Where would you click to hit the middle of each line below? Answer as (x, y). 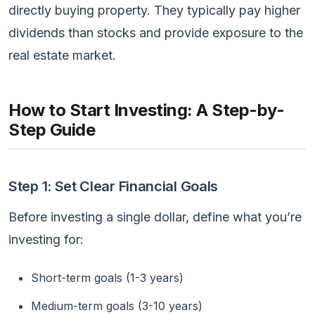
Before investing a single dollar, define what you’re (155, 217)
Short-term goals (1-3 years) (107, 277)
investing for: (46, 239)
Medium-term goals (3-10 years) (117, 306)
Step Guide (52, 129)
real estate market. (62, 55)
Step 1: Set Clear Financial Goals (114, 186)
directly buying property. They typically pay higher (154, 10)
